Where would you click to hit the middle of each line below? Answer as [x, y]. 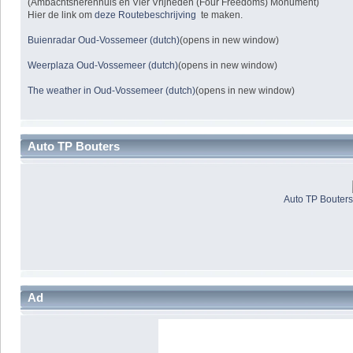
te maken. [220, 15]
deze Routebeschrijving [146, 15]
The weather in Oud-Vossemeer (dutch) [112, 90]
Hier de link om [61, 15]
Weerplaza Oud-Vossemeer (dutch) [103, 65]
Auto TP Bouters [74, 147]
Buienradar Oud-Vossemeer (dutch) [104, 40]
